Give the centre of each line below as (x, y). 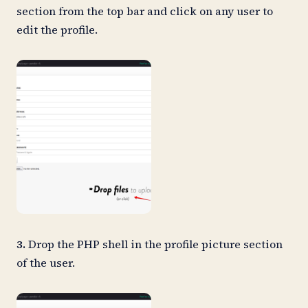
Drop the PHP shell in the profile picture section (154, 244)
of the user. (48, 262)
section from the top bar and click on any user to (145, 11)
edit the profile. (60, 29)
